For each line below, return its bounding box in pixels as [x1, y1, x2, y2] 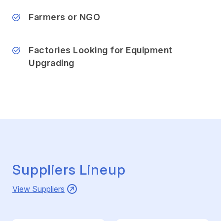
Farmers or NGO [29, 11, 100, 22]
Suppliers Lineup [12, 161, 126, 178]
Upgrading [29, 57, 74, 68]
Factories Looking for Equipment [29, 44, 173, 55]
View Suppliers [12, 184, 65, 194]
